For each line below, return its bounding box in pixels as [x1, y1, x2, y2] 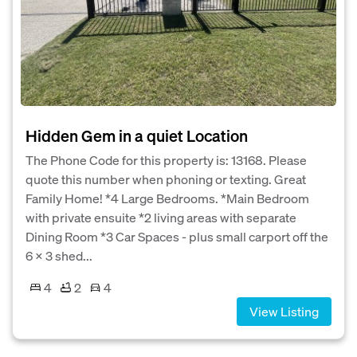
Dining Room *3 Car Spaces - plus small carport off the [25, 227, 328, 245]
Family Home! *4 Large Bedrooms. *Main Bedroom [25, 189, 309, 206]
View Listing [249, 302, 319, 320]
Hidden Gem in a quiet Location [25, 124, 248, 146]
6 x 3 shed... [25, 246, 92, 264]
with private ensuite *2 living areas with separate [25, 208, 296, 226]
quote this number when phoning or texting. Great [25, 170, 306, 187]
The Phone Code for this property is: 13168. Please [25, 151, 307, 168]
